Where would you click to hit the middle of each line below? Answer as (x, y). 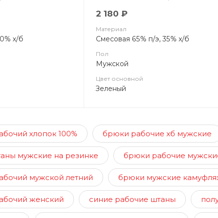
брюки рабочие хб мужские (157, 134)
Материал (111, 29)
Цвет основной (120, 79)
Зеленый (111, 89)
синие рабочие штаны (132, 200)
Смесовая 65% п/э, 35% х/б (143, 39)
